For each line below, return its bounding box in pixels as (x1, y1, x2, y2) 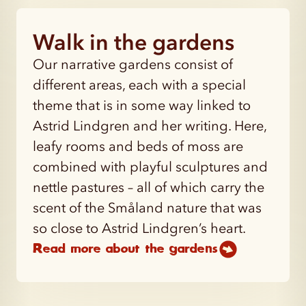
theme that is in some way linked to (33, 96, 251, 113)
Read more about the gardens (33, 242, 217, 255)
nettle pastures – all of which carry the (33, 178, 264, 195)
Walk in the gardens (33, 28, 234, 55)
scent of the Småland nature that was (33, 199, 262, 216)
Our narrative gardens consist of (33, 55, 233, 72)
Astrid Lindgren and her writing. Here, (33, 117, 266, 134)
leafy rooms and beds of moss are (33, 137, 243, 154)
